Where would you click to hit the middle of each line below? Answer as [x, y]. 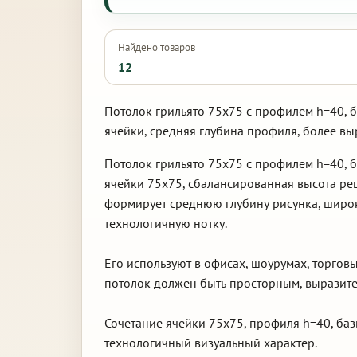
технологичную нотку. [166, 223]
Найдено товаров [157, 47]
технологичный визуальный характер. [211, 343]
